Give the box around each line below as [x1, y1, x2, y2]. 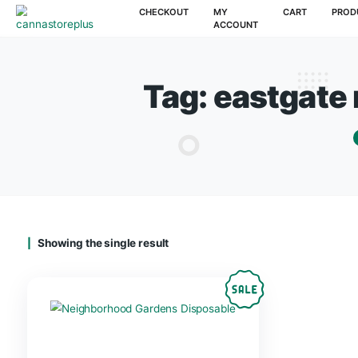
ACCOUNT [250, 22, 304, 36]
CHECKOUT [163, 7, 222, 21]
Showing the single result [41, 278, 199, 294]
